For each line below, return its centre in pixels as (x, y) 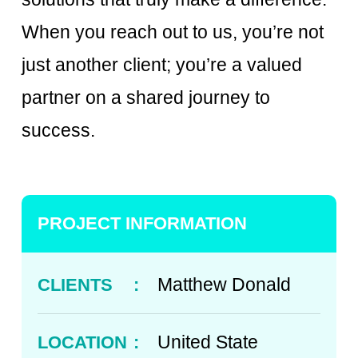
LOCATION (82, 342)
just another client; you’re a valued (162, 65)
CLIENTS (75, 284)
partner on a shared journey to (146, 98)
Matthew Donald (224, 285)
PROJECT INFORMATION (142, 224)
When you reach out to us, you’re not (173, 32)
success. (58, 131)
